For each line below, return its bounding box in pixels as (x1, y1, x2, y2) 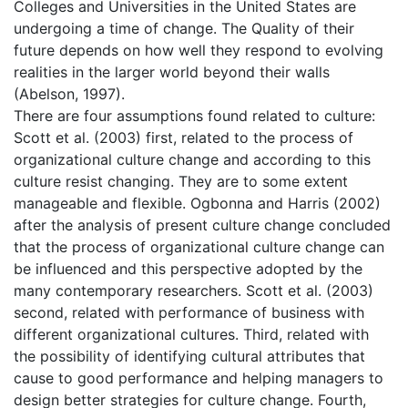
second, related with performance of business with (14, 303, 364, 322)
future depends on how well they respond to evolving (14, 41, 383, 60)
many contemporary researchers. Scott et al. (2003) (14, 281, 373, 301)
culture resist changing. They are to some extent (14, 172, 348, 191)
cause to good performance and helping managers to (14, 369, 383, 388)
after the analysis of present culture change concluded (14, 216, 391, 235)
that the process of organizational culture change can (14, 238, 384, 257)
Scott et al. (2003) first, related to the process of (14, 128, 353, 148)
